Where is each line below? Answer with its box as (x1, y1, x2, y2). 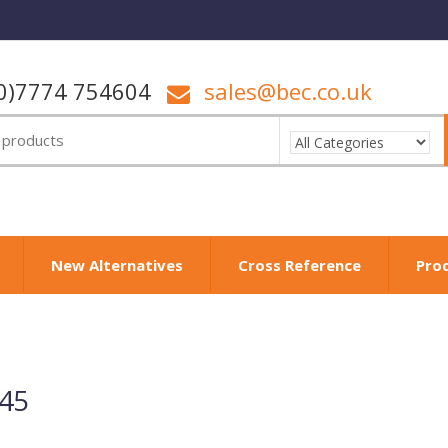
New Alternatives (51, 254, 183, 275)
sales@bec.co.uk (203, 76, 372, 106)
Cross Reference (238, 254, 361, 275)
